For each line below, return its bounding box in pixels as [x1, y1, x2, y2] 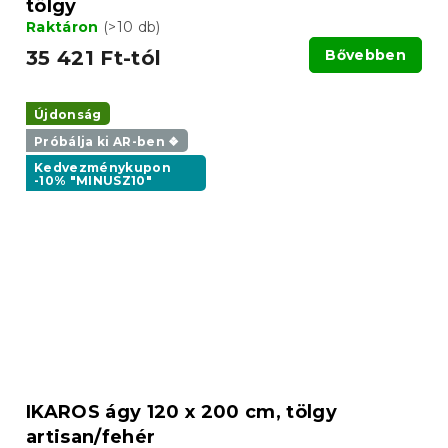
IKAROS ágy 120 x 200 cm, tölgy [26, 401, 337, 424]
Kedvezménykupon [34, 159, 172, 175]
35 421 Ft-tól [26, 46, 162, 71]
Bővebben [325, 46, 406, 65]
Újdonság [34, 107, 102, 123]
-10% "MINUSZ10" [34, 172, 153, 188]
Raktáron [26, 18, 103, 37]
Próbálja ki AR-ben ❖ [34, 133, 180, 149]
